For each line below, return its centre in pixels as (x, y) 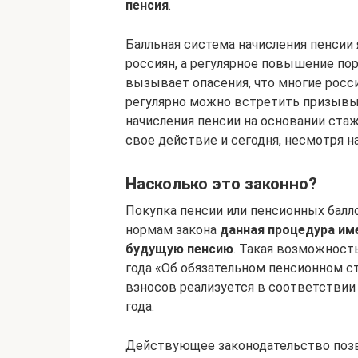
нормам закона (173, 229)
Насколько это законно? (221, 184)
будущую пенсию (179, 249)
